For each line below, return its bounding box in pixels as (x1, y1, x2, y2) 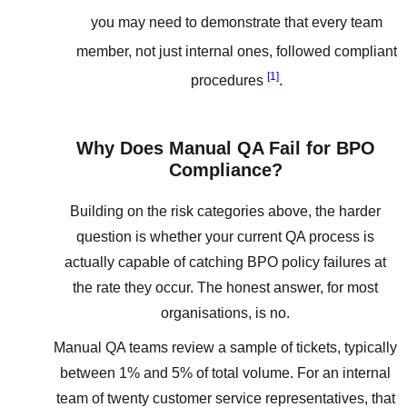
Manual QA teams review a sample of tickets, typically (54, 340, 397, 356)
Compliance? (168, 160, 283, 181)
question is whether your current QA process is (76, 229, 374, 245)
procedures (190, 72, 267, 88)
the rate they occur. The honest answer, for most (73, 280, 378, 296)
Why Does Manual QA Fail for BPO (75, 138, 375, 159)
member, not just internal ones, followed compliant (75, 43, 397, 59)
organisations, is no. (161, 305, 290, 322)
